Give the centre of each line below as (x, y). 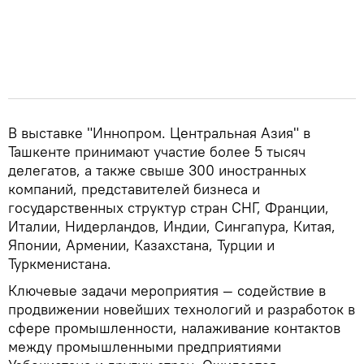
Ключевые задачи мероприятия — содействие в (167, 290)
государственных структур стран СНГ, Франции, (169, 207)
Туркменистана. (60, 263)
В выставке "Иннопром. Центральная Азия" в (159, 132)
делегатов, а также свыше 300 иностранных (157, 170)
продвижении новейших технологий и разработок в (182, 309)
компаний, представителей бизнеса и (134, 188)
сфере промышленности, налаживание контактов (174, 327)
